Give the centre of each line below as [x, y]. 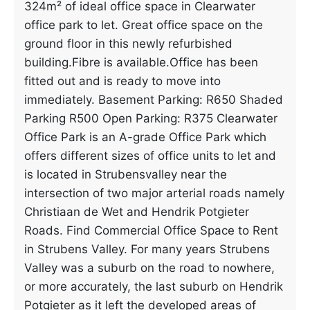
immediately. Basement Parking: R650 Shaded [154, 100]
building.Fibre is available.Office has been [141, 62]
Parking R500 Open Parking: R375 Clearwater [151, 118]
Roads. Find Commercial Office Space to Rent [151, 230]
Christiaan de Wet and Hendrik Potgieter [137, 212]
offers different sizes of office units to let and [150, 156]
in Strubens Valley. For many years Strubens [147, 249]
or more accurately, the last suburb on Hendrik [154, 286]
